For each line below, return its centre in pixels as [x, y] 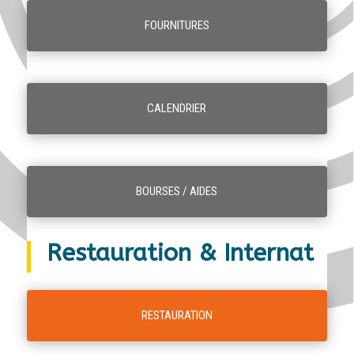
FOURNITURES [177, 25]
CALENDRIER [177, 108]
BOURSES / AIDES [177, 191]
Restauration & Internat [180, 252]
